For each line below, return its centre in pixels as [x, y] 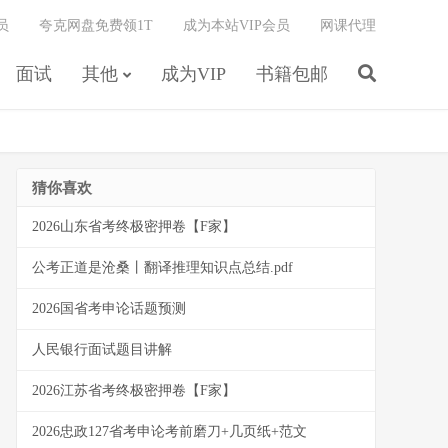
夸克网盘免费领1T [96, 25]
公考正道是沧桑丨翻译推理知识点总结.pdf [162, 267]
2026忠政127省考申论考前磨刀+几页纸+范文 [169, 431]
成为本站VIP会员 [236, 25]
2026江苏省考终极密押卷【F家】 [134, 390]
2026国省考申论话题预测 [109, 308]
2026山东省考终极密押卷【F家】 [134, 226]
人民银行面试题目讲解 [102, 349]
